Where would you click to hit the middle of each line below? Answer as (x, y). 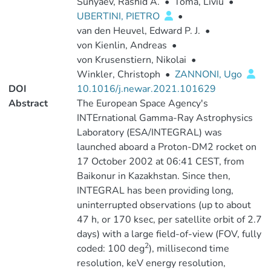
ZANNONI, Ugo (209, 74)
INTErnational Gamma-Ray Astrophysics (165, 118)
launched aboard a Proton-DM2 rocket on (166, 147)
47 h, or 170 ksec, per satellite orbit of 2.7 (169, 220)
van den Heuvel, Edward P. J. (138, 31)
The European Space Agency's (142, 103)
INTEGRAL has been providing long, (155, 191)
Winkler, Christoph (118, 74)
